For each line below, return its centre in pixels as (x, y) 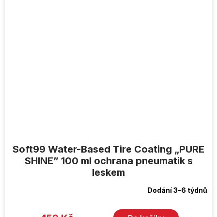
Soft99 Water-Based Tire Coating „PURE (108, 149)
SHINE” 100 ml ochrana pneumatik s (108, 161)
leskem (108, 173)
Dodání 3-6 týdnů (177, 190)
